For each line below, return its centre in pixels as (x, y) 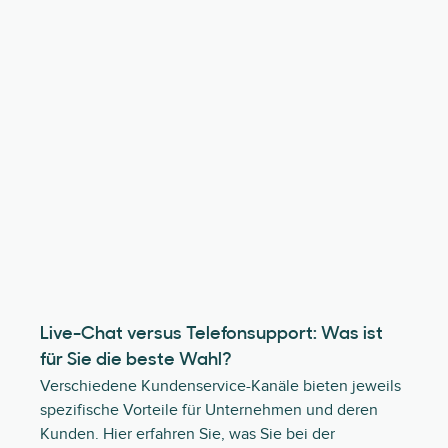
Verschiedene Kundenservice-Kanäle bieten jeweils (220, 386)
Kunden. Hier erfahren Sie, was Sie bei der (187, 434)
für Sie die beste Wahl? (136, 360)
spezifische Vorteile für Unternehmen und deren (209, 410)
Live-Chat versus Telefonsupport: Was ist (211, 334)
